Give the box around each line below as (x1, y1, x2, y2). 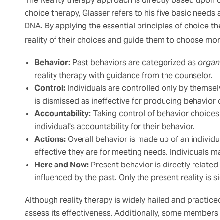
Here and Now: (34, 160, 89, 170)
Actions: (34, 134, 66, 145)
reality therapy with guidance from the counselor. (34, 70, 213, 81)
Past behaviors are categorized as (70, 57, 198, 68)
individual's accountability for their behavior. (34, 121, 195, 132)
